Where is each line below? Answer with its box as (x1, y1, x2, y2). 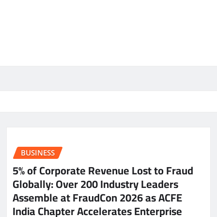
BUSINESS (21, 148, 55, 158)
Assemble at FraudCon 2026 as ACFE (13, 187, 182, 208)
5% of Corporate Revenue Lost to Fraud (13, 160, 193, 181)
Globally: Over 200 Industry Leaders (13, 173, 178, 194)
